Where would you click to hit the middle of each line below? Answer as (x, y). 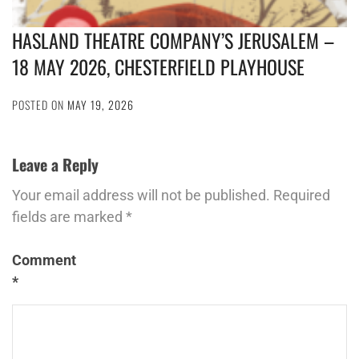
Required (302, 195)
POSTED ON (40, 105)
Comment (44, 260)
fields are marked (69, 216)
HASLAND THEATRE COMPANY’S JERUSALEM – (173, 40)
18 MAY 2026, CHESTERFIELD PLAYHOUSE (158, 67)
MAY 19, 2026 (101, 105)
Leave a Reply (55, 164)
